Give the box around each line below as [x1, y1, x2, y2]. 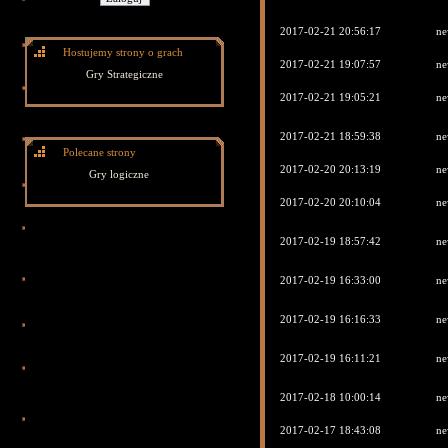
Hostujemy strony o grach [63, 46, 183, 58]
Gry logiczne [89, 168, 150, 180]
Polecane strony [63, 146, 136, 158]
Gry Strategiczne [86, 68, 163, 80]
